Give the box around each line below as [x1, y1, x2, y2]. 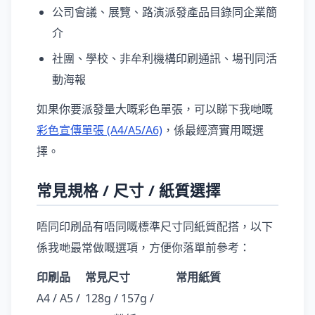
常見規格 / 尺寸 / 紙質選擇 [37, 180, 221, 200]
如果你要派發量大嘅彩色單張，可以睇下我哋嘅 [37, 101, 273, 117]
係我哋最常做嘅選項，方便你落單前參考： [37, 240, 250, 255]
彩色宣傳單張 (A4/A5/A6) [37, 122, 162, 138]
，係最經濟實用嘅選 [162, 122, 264, 138]
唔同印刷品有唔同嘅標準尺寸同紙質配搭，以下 [37, 219, 273, 234]
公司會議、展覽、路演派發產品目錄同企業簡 [52, 4, 277, 20]
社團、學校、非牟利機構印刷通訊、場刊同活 [52, 51, 277, 66]
